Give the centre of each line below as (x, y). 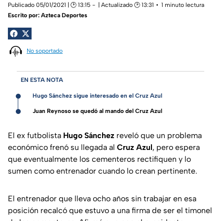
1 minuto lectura (183, 5)
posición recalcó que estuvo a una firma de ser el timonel (110, 211)
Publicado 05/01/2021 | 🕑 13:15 (49, 5)
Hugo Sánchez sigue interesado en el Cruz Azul (97, 96)
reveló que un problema (158, 136)
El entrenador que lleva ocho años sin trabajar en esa (102, 199)
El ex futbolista (36, 136)
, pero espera (176, 147)
